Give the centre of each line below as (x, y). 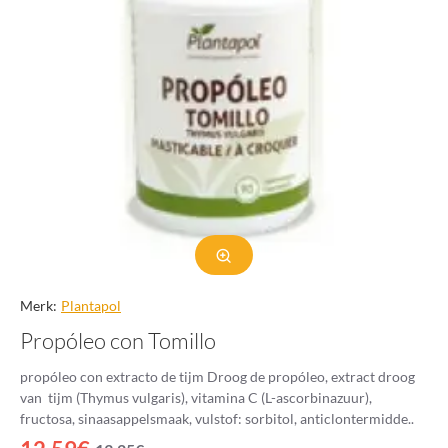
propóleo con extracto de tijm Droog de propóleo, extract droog (217, 376)
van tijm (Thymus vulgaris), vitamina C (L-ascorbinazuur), (196, 397)
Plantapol (91, 305)
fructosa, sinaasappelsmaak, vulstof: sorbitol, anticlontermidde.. (217, 418)
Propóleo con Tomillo (118, 340)
